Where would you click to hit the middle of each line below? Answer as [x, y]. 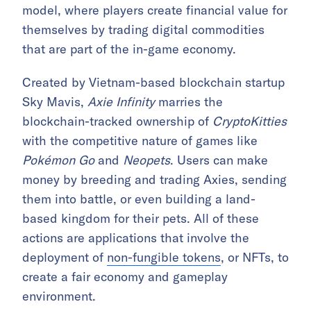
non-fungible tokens [164, 257]
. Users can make [219, 160]
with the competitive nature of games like [140, 140]
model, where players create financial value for [155, 10]
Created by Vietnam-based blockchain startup [153, 82]
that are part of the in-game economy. [129, 49]
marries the [189, 101]
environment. [59, 296]
